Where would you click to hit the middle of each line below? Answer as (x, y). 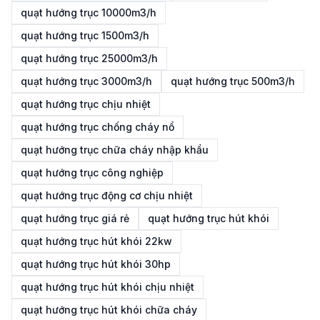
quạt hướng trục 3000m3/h (86, 81)
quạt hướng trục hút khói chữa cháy (109, 310)
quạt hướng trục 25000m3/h (89, 58)
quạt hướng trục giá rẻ (75, 218)
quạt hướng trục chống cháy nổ (97, 127)
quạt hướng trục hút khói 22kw (96, 241)
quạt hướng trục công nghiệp (92, 172)
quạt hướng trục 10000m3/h (89, 12)
